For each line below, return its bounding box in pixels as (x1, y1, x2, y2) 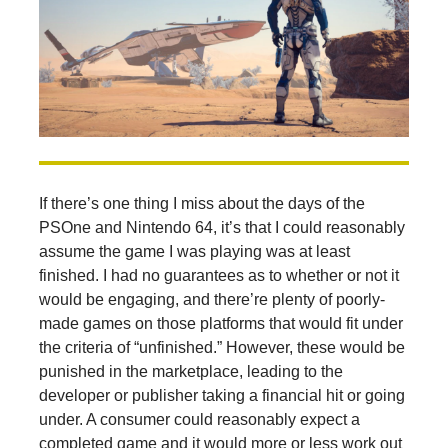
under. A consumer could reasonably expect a (38, 411, 360, 429)
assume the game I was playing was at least (38, 243, 350, 261)
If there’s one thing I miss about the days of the (38, 195, 365, 213)
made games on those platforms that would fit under (38, 315, 403, 333)
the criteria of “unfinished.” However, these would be (38, 339, 405, 357)
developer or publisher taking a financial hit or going (38, 387, 405, 405)
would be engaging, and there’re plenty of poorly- (38, 291, 385, 309)
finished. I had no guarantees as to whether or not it (38, 267, 399, 285)
